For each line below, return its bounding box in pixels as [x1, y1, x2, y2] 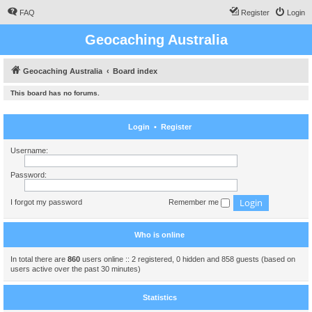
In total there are [10, 255, 68, 263]
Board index [113, 67, 157, 75]
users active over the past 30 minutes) [10, 265, 141, 273]
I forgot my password [10, 198, 82, 207]
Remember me [169, 198, 221, 207]
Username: [10, 146, 48, 155]
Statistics [142, 293, 177, 302]
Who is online [134, 231, 185, 239]
